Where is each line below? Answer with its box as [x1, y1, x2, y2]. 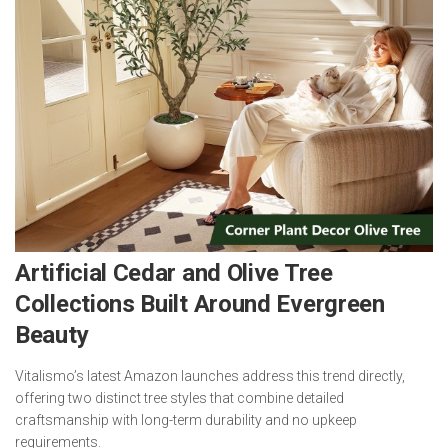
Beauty [15, 321, 89, 349]
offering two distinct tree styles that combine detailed [15, 390, 344, 406]
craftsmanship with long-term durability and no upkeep [15, 412, 357, 428]
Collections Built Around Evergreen [15, 290, 385, 318]
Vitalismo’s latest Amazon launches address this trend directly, [15, 368, 405, 384]
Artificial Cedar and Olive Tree [15, 259, 333, 287]
